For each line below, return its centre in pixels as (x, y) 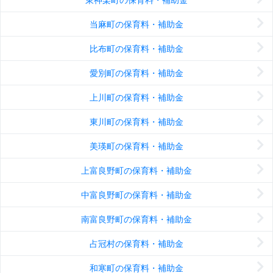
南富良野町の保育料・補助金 (136, 219)
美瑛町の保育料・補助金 (136, 146)
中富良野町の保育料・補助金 (136, 195)
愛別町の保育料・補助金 (136, 73)
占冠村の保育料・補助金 (136, 244)
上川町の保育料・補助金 (136, 97)
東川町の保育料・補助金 (136, 122)
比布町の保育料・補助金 (136, 49)
